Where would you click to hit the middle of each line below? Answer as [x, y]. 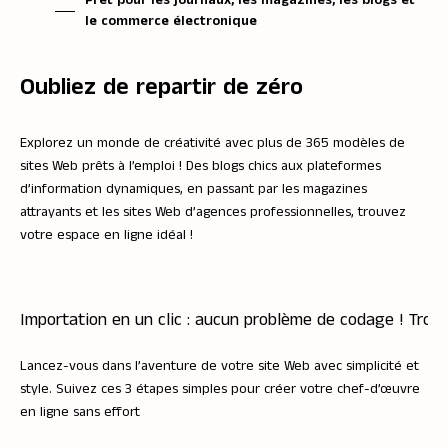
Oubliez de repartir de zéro [161, 87]
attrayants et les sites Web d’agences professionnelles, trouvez [213, 212]
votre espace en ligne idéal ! [106, 235]
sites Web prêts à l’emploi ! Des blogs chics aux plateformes [200, 166]
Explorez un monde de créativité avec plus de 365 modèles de [212, 143]
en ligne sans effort [80, 412]
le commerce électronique [171, 21]
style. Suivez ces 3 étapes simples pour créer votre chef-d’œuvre [220, 389]
